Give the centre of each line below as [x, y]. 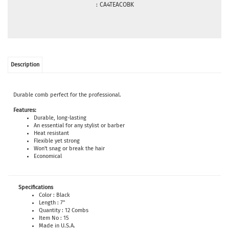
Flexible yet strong [57, 141]
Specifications [36, 187]
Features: [25, 110]
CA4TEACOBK [117, 5]
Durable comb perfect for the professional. [67, 95]
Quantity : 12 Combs [64, 210]
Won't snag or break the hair [69, 148]
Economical [48, 156]
